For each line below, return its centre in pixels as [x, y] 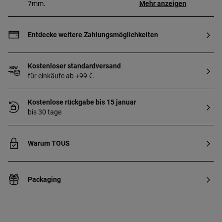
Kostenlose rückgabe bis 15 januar [82, 102]
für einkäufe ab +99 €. [61, 76]
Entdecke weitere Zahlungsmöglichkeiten [93, 35]
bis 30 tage [45, 112]
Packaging [44, 180]
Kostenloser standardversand [74, 66]
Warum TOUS [49, 143]
